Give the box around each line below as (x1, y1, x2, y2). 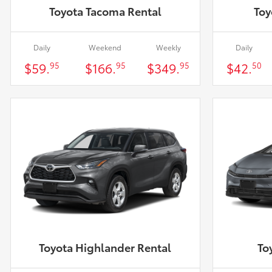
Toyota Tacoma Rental (49, 2, 161, 19)
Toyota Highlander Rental (39, 239, 172, 255)
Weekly (155, 41, 181, 52)
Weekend (89, 41, 122, 52)
